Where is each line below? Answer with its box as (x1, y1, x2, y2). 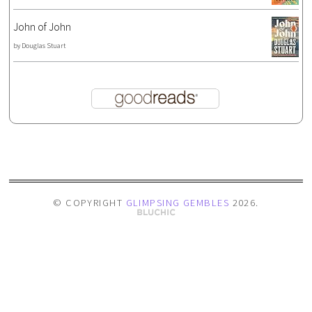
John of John (13, 19, 72, 33)
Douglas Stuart (22, 40, 66, 50)
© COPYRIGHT (53, 196, 126, 209)
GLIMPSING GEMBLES (125, 196, 230, 209)
